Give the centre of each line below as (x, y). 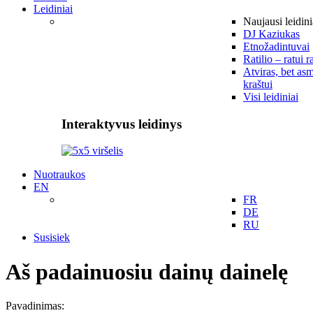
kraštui (258, 84)
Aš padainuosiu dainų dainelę (147, 271)
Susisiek (52, 238)
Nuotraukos (59, 175)
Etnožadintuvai (276, 46)
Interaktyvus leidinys (122, 124)
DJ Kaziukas (271, 34)
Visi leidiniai (271, 97)
